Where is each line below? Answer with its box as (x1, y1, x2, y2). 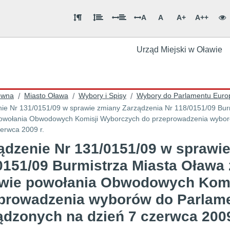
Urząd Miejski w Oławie (136, 45, 222, 54)
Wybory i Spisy (79, 91, 126, 100)
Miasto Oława (24, 91, 68, 100)
